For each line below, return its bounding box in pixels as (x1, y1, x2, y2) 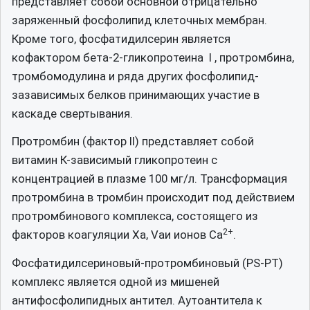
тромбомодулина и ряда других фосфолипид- (12, 69, 259, 83)
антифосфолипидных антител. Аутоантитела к (12, 293, 262, 307)
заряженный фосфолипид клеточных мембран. (12, 12, 267, 27)
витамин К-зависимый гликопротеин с (12, 153, 217, 167)
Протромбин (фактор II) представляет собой (12, 134, 254, 148)
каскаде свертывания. (12, 106, 133, 120)
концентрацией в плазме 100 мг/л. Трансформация (12, 172, 287, 185)
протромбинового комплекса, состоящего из (12, 209, 258, 223)
